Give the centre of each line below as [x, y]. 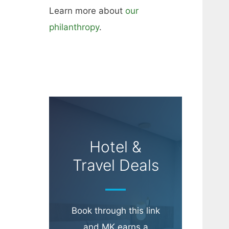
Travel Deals [116, 165]
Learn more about [87, 11]
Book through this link [116, 211]
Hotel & [116, 147]
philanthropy [74, 27]
